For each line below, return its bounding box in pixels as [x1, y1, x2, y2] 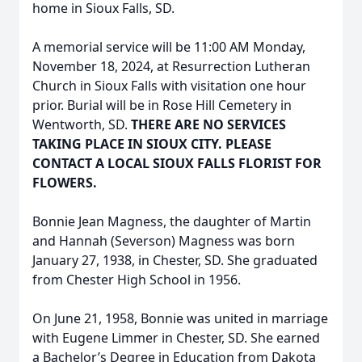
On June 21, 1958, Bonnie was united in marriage [32, 309, 328, 327]
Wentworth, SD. [32, 116, 131, 133]
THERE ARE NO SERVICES [131, 116, 286, 133]
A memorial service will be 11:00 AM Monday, [32, 38, 305, 56]
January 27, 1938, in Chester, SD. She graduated [32, 251, 318, 269]
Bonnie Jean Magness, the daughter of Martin [32, 213, 311, 230]
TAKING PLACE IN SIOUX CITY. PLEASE [32, 135, 271, 153]
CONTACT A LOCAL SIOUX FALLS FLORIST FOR [32, 154, 322, 172]
